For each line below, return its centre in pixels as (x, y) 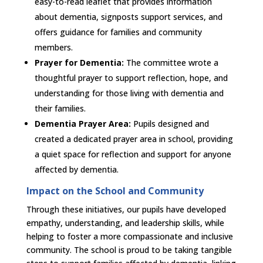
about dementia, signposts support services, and (128, 17)
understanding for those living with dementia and (129, 93)
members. (53, 47)
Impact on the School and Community (115, 191)
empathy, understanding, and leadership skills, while (125, 223)
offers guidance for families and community (118, 32)
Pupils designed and (170, 124)
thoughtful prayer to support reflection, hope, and (131, 78)
